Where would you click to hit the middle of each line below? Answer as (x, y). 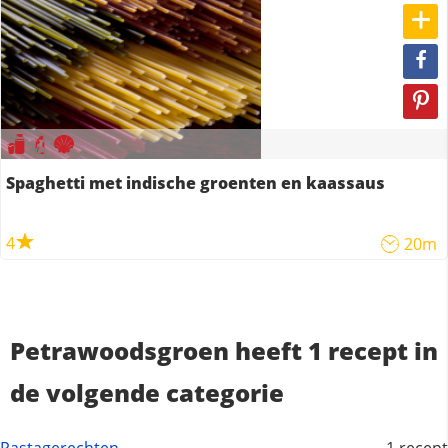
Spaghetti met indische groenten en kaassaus (195, 183)
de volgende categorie (147, 392)
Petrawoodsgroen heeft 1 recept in (224, 350)
